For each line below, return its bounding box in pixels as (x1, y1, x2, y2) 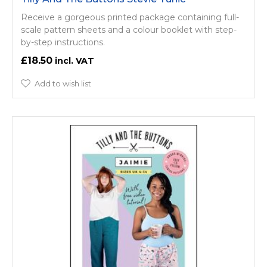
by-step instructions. (21, 36, 105, 48)
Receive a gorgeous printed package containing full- (21, 11, 239, 23)
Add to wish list (35, 78, 91, 88)
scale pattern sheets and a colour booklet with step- (21, 24, 237, 35)
